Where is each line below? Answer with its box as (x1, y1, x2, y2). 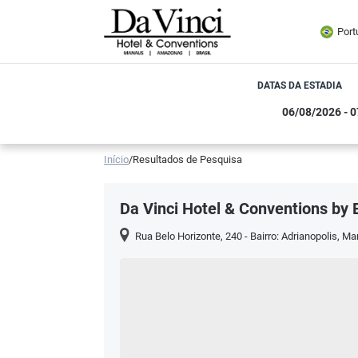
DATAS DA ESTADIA (257, 80, 342, 91)
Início (104, 153, 129, 165)
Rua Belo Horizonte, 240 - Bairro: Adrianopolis (135, 230, 338, 242)
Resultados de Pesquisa (133, 153, 242, 165)
